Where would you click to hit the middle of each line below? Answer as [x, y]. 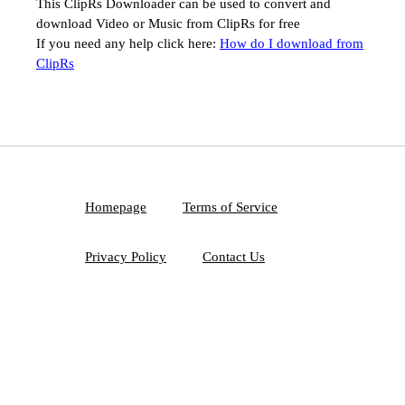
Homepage [116, 207]
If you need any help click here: [128, 43]
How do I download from [292, 43]
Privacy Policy [126, 257]
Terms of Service [230, 207]
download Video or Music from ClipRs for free [168, 24]
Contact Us [234, 257]
